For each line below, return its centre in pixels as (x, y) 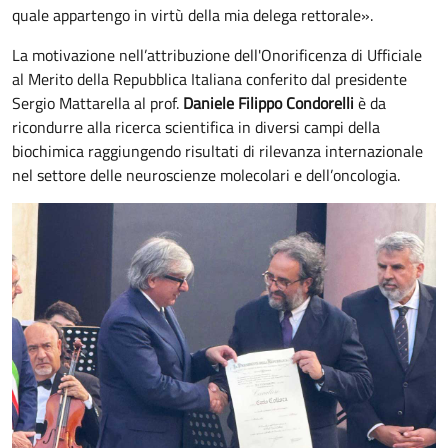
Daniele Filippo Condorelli (268, 102)
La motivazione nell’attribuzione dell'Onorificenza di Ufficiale (217, 54)
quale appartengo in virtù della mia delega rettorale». (192, 14)
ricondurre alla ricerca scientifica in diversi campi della (196, 126)
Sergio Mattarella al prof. (97, 102)
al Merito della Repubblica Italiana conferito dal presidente (209, 78)
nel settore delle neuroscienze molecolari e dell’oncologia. (206, 174)
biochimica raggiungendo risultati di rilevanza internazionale (217, 150)
